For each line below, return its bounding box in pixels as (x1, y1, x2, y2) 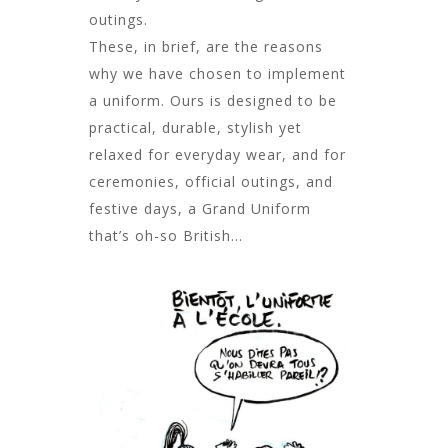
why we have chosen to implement (89, 64, 346, 84)
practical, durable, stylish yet (89, 118, 302, 138)
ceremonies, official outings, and (89, 172, 333, 192)
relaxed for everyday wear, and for (89, 145, 346, 165)
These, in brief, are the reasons (89, 37, 323, 57)
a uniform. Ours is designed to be (89, 91, 337, 111)
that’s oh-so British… (89, 226, 243, 246)
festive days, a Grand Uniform (89, 199, 311, 219)
